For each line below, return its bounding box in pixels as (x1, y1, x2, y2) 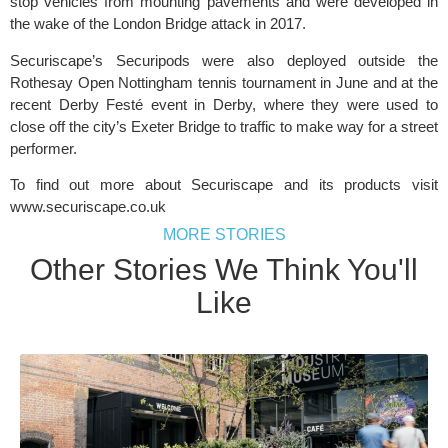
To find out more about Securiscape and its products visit (10, 175, 438, 193)
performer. (10, 139, 77, 157)
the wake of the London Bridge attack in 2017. (10, 15, 306, 33)
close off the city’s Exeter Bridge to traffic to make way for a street (10, 117, 438, 135)
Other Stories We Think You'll (30, 253, 418, 287)
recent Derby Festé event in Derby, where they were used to (10, 95, 438, 113)
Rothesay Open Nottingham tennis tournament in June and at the (10, 73, 438, 91)
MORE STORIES (162, 226, 286, 244)
